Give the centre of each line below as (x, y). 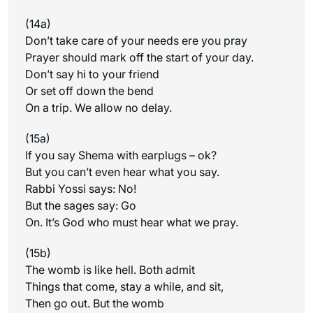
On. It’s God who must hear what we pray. (132, 222)
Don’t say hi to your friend (92, 74)
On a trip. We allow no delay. (99, 107)
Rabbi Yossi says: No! (81, 188)
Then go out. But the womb (95, 303)
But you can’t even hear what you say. (122, 172)
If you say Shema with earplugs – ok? (121, 155)
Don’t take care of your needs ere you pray (136, 40)
